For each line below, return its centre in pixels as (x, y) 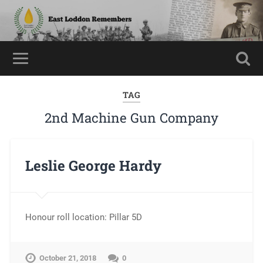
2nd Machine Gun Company (131, 118)
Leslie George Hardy (93, 165)
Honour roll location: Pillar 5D (83, 217)
